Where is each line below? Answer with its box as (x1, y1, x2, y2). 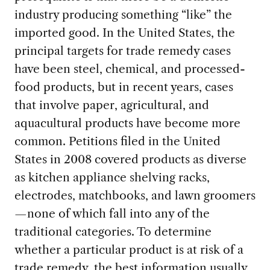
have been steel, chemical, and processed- (14, 61, 245, 76)
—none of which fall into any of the (14, 206, 210, 221)
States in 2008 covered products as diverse (14, 151, 246, 166)
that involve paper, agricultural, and (14, 97, 209, 112)
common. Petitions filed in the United (14, 133, 221, 148)
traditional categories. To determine (14, 224, 212, 239)
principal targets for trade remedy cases (14, 43, 231, 58)
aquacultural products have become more (14, 115, 240, 130)
